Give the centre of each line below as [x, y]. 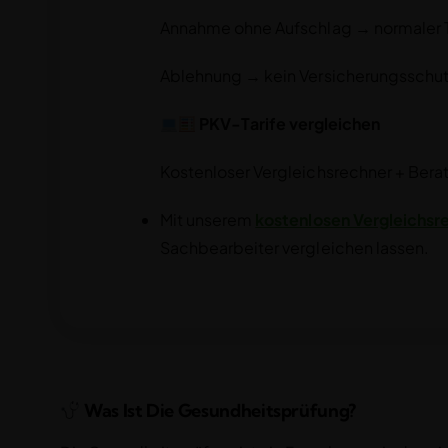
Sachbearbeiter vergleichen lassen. [294, 247]
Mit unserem [207, 219]
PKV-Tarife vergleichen [288, 123]
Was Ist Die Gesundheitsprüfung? [218, 410]
